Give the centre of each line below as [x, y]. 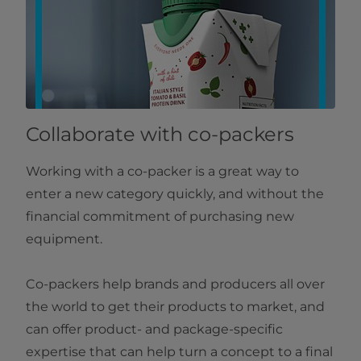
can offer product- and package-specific [154, 330]
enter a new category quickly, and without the [175, 194]
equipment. [64, 239]
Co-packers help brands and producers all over [175, 284]
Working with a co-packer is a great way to [162, 172]
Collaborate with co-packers [160, 135]
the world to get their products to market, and [175, 307]
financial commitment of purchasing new [160, 217]
